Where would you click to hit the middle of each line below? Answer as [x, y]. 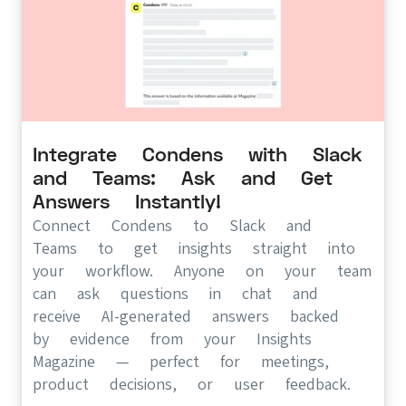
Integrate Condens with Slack [198, 154]
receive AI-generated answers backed [186, 315]
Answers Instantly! [127, 201]
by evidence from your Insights [172, 338]
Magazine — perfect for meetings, [181, 361]
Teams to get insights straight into [194, 247]
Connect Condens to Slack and [172, 225]
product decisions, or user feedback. [192, 383]
